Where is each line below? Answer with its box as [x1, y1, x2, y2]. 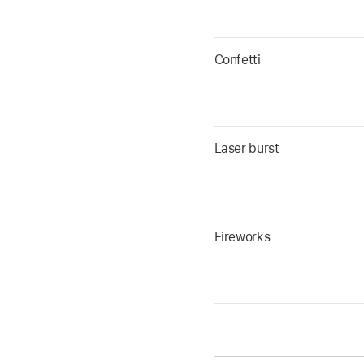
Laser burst [214, 141, 279, 157]
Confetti [214, 52, 261, 68]
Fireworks [214, 229, 271, 245]
